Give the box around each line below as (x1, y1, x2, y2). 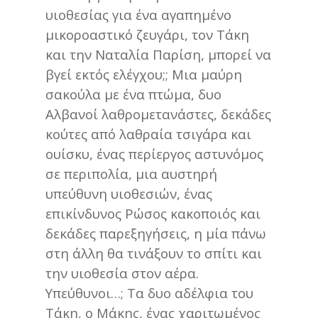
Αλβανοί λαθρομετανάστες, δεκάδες (45, 104, 271, 123)
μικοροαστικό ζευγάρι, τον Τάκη (45, 25, 249, 43)
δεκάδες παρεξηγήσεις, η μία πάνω (45, 224, 266, 242)
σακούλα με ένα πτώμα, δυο (45, 84, 221, 103)
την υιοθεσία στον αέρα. (45, 263, 199, 282)
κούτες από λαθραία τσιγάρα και (45, 124, 251, 143)
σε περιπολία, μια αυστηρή (45, 164, 217, 182)
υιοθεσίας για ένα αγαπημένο (45, 5, 231, 23)
